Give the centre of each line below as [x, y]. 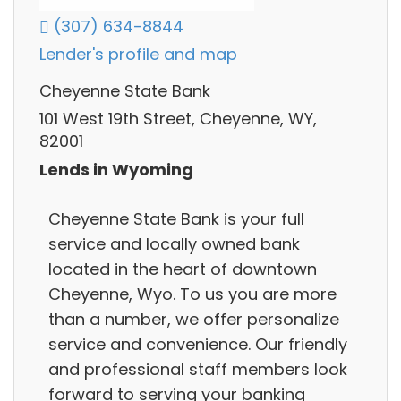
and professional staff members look [198, 369]
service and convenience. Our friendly [198, 344]
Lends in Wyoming [116, 169]
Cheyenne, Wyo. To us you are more [192, 294]
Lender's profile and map [138, 55]
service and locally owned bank [174, 243]
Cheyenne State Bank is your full [176, 218]
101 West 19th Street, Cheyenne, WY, [178, 119]
